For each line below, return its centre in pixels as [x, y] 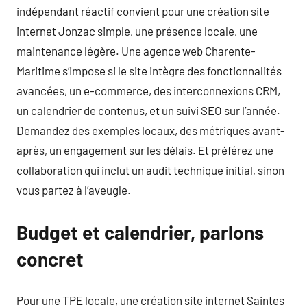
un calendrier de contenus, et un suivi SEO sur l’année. [148, 110]
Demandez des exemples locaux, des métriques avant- [151, 130]
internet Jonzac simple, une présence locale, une [137, 31]
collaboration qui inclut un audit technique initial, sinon [150, 170]
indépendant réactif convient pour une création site [143, 11]
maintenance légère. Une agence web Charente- [136, 51]
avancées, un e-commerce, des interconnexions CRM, [148, 90]
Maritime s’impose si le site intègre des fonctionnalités [149, 71]
